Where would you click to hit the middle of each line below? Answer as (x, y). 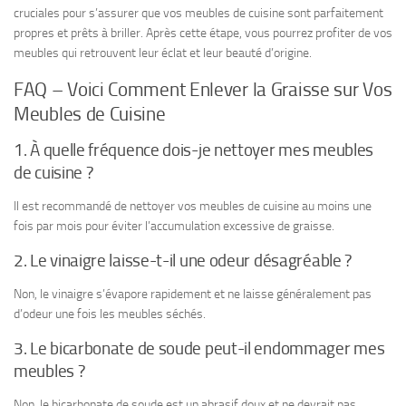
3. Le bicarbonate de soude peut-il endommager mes (199, 348)
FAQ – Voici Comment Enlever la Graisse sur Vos (203, 89)
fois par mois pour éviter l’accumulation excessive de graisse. (174, 226)
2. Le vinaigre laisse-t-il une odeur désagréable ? (183, 260)
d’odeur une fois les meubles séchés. (110, 314)
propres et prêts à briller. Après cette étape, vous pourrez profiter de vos (203, 34)
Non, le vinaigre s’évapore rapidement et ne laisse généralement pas (193, 294)
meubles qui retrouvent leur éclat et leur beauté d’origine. (163, 53)
